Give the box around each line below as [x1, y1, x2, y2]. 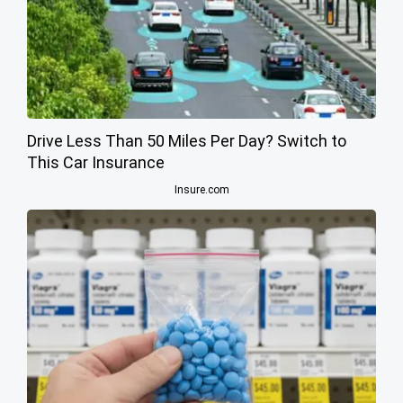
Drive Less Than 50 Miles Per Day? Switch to [27, 130, 346, 150]
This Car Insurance [27, 152, 165, 172]
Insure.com [174, 183, 229, 196]
